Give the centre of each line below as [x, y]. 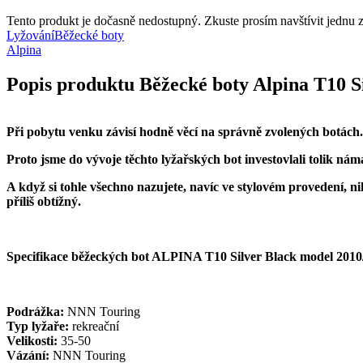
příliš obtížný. [44, 201]
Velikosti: [32, 340]
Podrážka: [35, 311]
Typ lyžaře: [38, 326]
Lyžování [30, 35]
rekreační [94, 326]
